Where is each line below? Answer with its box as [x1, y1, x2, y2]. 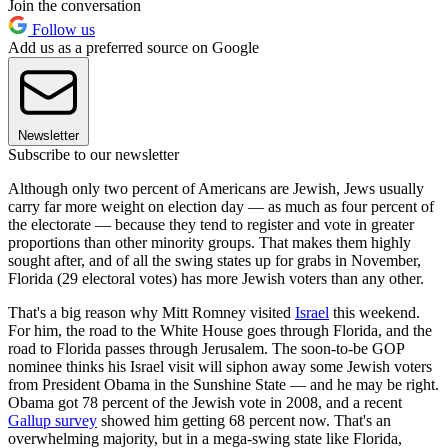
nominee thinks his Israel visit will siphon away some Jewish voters [8, 357, 432, 375]
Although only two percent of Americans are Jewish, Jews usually [8, 179, 424, 197]
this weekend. [329, 303, 420, 321]
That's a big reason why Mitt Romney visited [8, 303, 295, 321]
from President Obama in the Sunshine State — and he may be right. [8, 375, 439, 393]
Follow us [28, 20, 95, 38]
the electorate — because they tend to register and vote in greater [8, 215, 414, 233]
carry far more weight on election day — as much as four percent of [8, 197, 434, 215]
